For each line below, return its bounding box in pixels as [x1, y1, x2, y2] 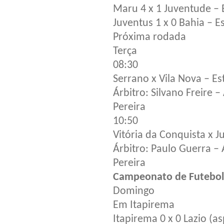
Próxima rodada [113, 31, 186, 43]
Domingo [113, 185, 154, 197]
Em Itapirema [113, 199, 174, 211]
